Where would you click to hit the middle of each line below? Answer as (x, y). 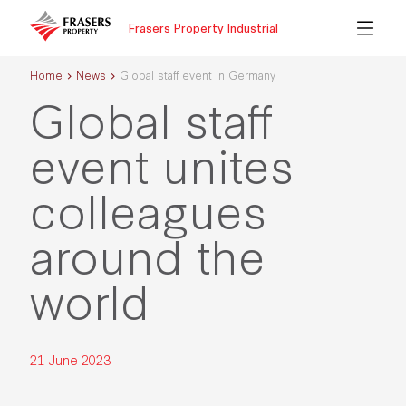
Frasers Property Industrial (203, 27)
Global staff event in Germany (197, 74)
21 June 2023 (72, 360)
